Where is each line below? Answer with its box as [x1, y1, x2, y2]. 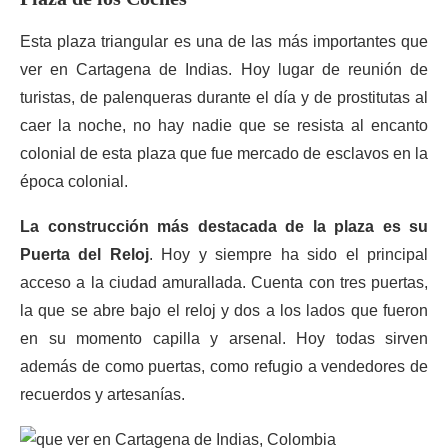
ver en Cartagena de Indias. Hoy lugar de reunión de [20, 61, 428, 78]
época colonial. [20, 173, 128, 190]
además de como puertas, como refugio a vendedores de [20, 358, 428, 375]
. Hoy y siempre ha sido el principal [148, 246, 429, 263]
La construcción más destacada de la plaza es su [20, 218, 428, 235]
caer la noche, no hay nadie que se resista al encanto [20, 117, 428, 134]
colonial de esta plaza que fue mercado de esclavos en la [20, 145, 428, 162]
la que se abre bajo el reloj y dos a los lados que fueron [20, 302, 428, 319]
